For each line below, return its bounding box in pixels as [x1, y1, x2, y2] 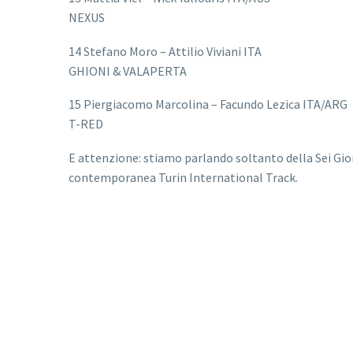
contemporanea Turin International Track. [69, 169, 298, 185]
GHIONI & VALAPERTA [69, 62, 187, 79]
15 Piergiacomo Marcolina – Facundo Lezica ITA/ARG [69, 96, 347, 113]
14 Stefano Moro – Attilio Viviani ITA [69, 43, 262, 59]
